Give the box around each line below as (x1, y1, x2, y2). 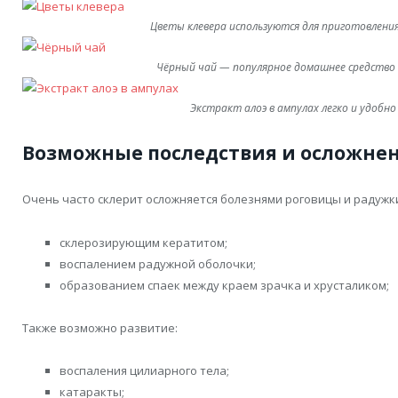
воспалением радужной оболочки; (60, 255, 256, 272)
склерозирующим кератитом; (60, 234, 227, 251)
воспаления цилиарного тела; (60, 362, 229, 378)
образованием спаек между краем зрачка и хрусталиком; (60, 276, 389, 293)
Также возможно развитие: (22, 319, 178, 336)
